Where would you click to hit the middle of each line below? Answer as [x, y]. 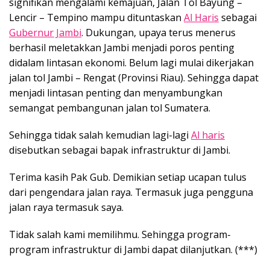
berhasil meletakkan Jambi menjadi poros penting [122, 48]
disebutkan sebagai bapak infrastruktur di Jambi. [120, 150]
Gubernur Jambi [45, 33]
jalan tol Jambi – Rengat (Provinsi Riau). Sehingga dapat [134, 78]
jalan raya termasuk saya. [66, 208]
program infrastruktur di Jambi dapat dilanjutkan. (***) [133, 250]
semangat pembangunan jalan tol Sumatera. [110, 108]
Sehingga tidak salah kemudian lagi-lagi [100, 135]
